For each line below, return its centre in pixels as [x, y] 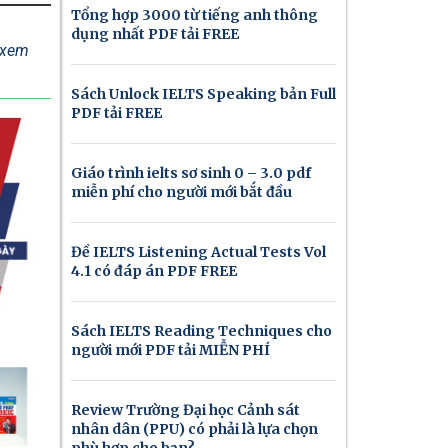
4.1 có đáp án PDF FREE [154, 271]
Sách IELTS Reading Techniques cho [201, 331]
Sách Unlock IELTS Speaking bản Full [203, 94]
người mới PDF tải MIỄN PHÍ [170, 350]
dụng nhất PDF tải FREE [155, 34]
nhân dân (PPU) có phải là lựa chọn [194, 429]
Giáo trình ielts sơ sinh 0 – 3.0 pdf [191, 173]
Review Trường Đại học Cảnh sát [185, 410]
